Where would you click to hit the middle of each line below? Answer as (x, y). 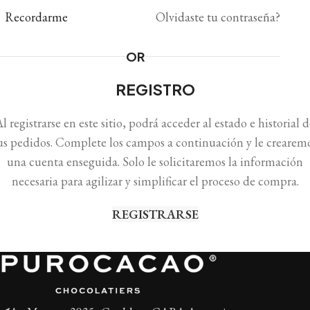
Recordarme (36, 17)
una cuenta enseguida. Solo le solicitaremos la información (155, 162)
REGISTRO (155, 89)
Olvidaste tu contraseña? (218, 17)
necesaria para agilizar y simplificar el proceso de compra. (155, 181)
